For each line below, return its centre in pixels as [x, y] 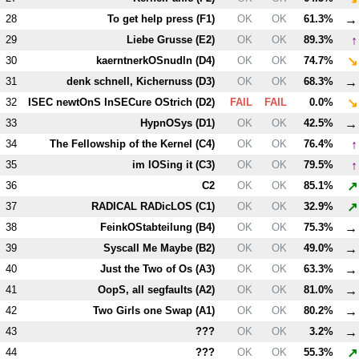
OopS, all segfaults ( [149, 289]
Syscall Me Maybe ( [151, 248]
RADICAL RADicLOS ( [145, 206]
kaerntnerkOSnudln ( [148, 60]
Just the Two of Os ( [150, 268]
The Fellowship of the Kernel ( [125, 143]
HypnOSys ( [170, 123]
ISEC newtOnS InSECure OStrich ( [114, 102]
